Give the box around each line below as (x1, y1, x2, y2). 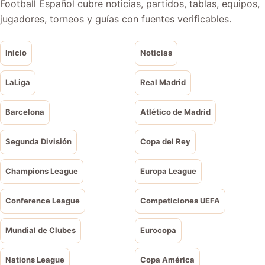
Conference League (5, 196, 80, 206)
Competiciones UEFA (140, 196, 220, 206)
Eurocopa (140, 225, 176, 235)
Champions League (5, 166, 78, 176)
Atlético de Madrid (140, 107, 211, 117)
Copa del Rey (140, 137, 190, 147)
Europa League (140, 166, 196, 176)
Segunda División (5, 137, 72, 147)
